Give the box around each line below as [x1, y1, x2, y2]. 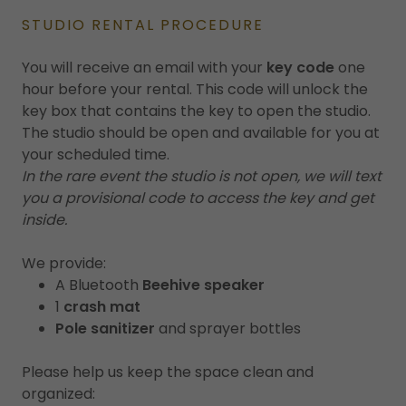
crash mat [63, 296, 140, 318]
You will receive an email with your [22, 57, 266, 79]
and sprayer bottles [154, 318, 301, 340]
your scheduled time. [22, 144, 169, 166]
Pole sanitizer [54, 318, 155, 340]
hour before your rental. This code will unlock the [22, 79, 368, 101]
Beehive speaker [141, 275, 265, 296]
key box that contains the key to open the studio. [22, 101, 371, 122]
